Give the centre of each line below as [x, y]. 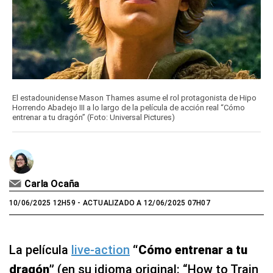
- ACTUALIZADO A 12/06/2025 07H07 [143, 203]
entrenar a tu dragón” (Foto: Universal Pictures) [94, 118]
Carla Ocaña [52, 184]
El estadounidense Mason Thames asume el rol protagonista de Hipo [134, 98]
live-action [101, 250]
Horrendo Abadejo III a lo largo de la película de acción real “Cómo [129, 108]
